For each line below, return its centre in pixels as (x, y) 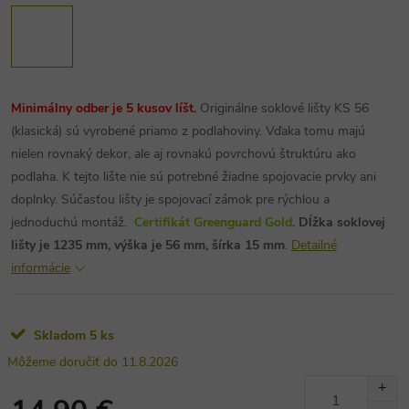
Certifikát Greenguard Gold (213, 222)
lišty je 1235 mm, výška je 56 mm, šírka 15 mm (148, 245)
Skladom (58, 336)
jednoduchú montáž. (71, 222)
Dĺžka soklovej (342, 222)
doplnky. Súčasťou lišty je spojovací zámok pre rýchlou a (170, 199)
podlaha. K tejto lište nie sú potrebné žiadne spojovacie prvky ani (194, 177)
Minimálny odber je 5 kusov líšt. (104, 108)
